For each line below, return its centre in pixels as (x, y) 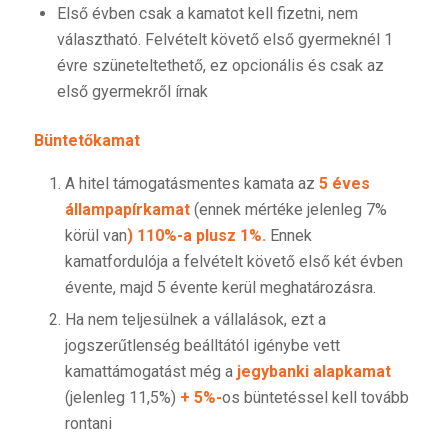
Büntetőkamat (86, 141)
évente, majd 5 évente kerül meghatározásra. (220, 287)
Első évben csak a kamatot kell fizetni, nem (207, 14)
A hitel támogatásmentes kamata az (191, 183)
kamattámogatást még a (150, 371)
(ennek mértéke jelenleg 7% (288, 209)
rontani (88, 423)
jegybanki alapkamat (313, 371)
